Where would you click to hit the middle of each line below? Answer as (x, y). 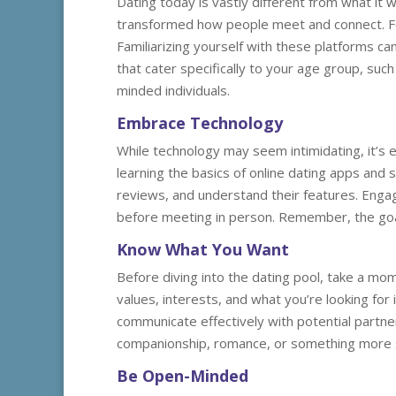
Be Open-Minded (183, 376)
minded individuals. (173, 90)
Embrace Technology (200, 123)
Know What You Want (203, 249)
